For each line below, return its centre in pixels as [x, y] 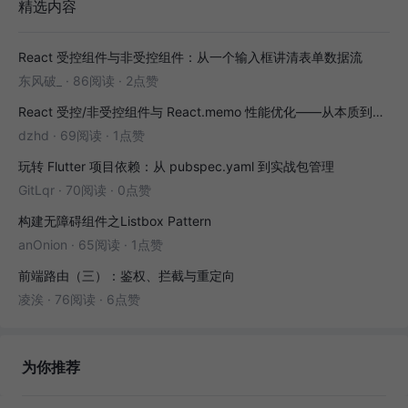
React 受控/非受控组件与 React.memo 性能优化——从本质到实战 [378, 112]
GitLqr [36, 190]
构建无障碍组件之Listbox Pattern [115, 221]
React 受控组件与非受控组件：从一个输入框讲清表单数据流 [190, 57]
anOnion [43, 245]
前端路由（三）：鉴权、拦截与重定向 [127, 276]
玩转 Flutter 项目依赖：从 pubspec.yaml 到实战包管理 [176, 167]
